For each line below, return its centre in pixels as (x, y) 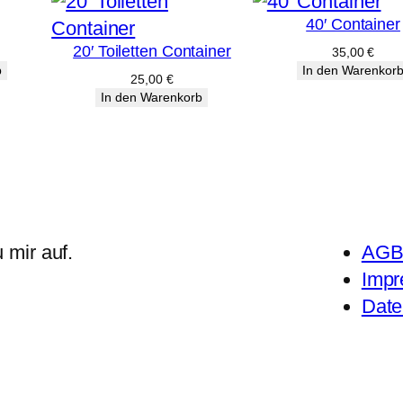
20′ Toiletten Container (152, 51)
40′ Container (353, 24)
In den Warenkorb (152, 97)
